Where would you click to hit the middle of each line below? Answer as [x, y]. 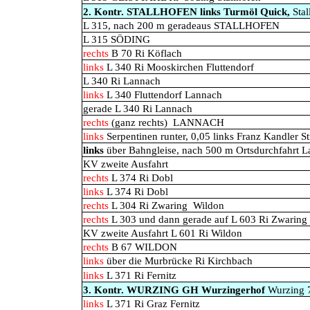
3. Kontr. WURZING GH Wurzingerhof [175, 290]
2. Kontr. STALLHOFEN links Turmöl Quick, [188, 12]
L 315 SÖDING [117, 39]
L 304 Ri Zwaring [148, 206]
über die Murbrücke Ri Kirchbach [178, 261]
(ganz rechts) [138, 122]
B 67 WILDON [143, 247]
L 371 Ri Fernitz [142, 275]
